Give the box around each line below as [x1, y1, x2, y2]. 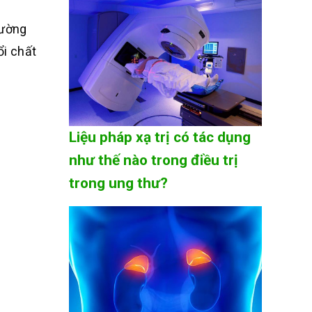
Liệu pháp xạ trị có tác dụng [68, 128, 251, 146]
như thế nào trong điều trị [68, 151, 238, 169]
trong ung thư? [68, 174, 168, 192]
